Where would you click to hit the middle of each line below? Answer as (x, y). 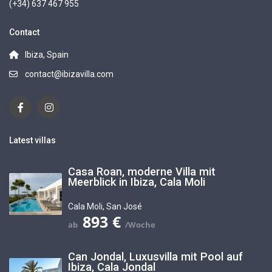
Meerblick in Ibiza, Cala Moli (137, 182)
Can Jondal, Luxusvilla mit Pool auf (156, 257)
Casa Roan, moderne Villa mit (142, 172)
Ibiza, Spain (47, 55)
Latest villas (33, 141)
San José (124, 207)
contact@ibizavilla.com (70, 74)
